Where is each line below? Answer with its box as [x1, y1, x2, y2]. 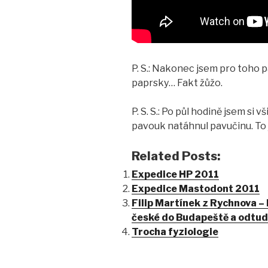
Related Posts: [132, 149, 220, 164]
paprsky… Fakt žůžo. [132, 77, 223, 89]
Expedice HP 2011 [132, 169, 219, 181]
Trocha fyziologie [132, 226, 218, 238]
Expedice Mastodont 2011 [132, 183, 260, 195]
